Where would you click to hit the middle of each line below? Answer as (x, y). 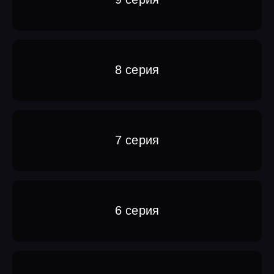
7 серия (137, 140)
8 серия (137, 70)
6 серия (137, 211)
